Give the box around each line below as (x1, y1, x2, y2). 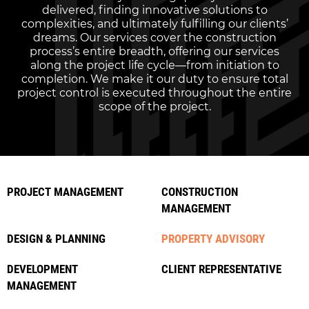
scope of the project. (98, 100, 211, 113)
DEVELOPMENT (7, 262, 78, 276)
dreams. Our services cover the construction (32, 31, 277, 44)
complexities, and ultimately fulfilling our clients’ (21, 17, 288, 30)
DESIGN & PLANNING (7, 232, 106, 246)
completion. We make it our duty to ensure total (21, 72, 288, 86)
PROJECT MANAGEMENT (7, 185, 123, 199)
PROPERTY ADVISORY (161, 232, 265, 246)
